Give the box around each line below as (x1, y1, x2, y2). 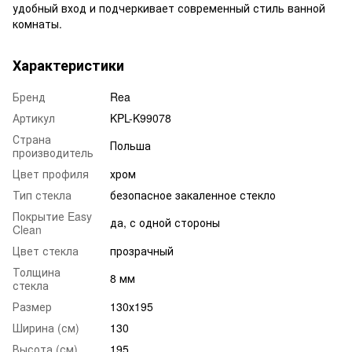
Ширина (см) (13, 319, 79, 335)
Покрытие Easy (13, 207, 92, 224)
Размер (13, 298, 52, 314)
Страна (13, 130, 51, 147)
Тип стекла (13, 186, 71, 203)
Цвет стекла (13, 242, 79, 258)
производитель (13, 144, 93, 160)
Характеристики (13, 54, 124, 75)
